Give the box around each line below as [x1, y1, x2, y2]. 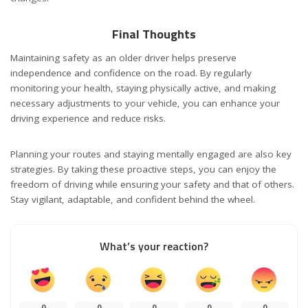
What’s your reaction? [100, 238, 208, 255]
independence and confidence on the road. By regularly [10, 67, 252, 80]
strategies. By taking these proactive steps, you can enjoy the [10, 163, 276, 176]
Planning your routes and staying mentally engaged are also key [10, 148, 291, 161]
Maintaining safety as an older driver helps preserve [10, 52, 236, 65]
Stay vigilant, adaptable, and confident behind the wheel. [10, 193, 255, 206]
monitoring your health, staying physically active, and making [10, 82, 276, 95]
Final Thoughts [112, 25, 196, 44]
